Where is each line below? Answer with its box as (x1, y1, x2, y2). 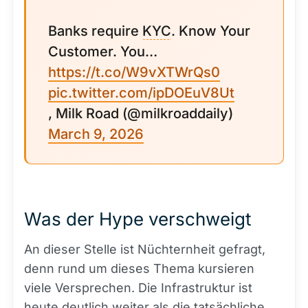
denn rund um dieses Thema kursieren (24, 261, 254, 276)
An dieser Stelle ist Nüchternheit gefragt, (24, 242, 265, 256)
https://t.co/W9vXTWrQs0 (48, 64, 220, 80)
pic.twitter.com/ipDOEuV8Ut (48, 85, 234, 101)
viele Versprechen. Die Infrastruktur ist (24, 280, 252, 295)
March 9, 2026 (48, 126, 144, 142)
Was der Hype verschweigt (24, 208, 252, 230)
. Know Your (171, 23, 250, 39)
